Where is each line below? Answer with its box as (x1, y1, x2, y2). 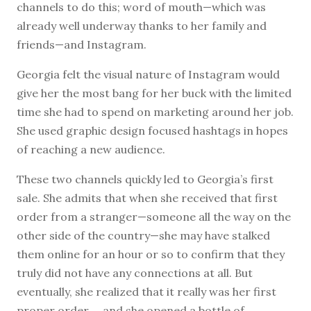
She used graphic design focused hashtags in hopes (17, 123, 288, 137)
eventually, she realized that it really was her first (17, 284, 276, 299)
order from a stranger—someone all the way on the (17, 209, 291, 224)
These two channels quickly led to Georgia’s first (17, 171, 274, 186)
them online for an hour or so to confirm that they (17, 246, 285, 261)
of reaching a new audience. (17, 142, 165, 156)
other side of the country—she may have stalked (17, 228, 270, 242)
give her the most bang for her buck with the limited (17, 85, 292, 100)
